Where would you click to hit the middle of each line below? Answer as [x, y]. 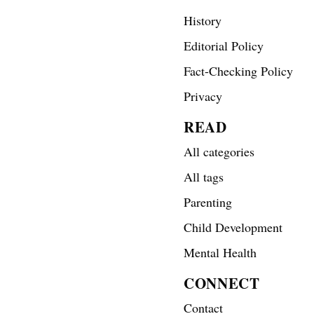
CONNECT [222, 283]
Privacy [203, 96]
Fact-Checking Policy [238, 70]
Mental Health [220, 252]
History [203, 20]
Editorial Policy [224, 45]
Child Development [233, 227]
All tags [204, 176]
